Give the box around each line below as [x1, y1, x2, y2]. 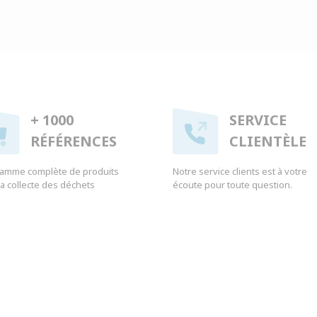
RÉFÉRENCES [30, 132, 117, 151]
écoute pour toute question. [173, 178, 292, 191]
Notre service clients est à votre [173, 164, 307, 178]
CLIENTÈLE [229, 132, 307, 151]
